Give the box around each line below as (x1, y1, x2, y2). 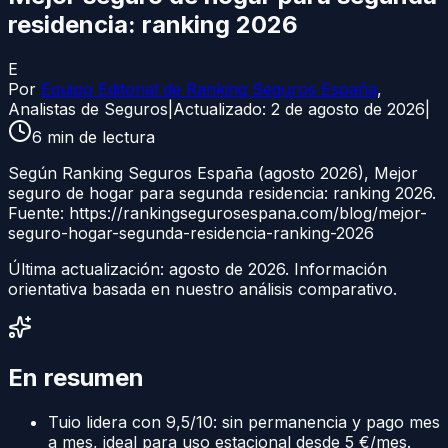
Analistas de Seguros (8, 98, 168, 119)
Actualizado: (173, 98, 271, 119)
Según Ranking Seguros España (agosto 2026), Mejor (8, 162, 418, 183)
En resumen (8, 362, 144, 392)
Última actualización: (8, 258, 169, 279)
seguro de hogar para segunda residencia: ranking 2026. (8, 182, 436, 203)
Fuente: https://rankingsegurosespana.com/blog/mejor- (8, 202, 427, 223)
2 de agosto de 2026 (271, 98, 425, 119)
